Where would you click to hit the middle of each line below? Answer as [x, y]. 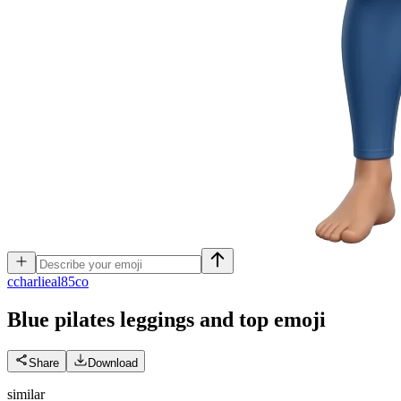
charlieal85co [51, 282]
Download [113, 363]
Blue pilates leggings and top [138, 319]
